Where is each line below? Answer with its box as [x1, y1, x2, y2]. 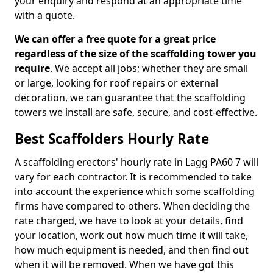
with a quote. [15, 9, 75, 22]
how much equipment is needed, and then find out [15, 243, 249, 257]
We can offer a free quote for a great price [15, 32, 216, 46]
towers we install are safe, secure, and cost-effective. [15, 105, 257, 119]
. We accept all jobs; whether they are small [50, 62, 248, 75]
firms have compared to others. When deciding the [15, 199, 250, 213]
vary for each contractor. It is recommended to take [15, 170, 252, 183]
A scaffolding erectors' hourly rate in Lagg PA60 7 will [15, 155, 258, 169]
